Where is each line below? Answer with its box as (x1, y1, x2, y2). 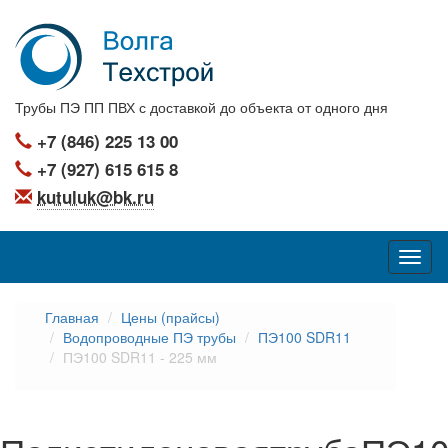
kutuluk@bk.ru (37, 185, 154, 209)
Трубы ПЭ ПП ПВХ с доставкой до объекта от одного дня (15, 97, 388, 117)
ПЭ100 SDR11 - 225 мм (63, 347, 217, 367)
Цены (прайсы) (121, 307, 220, 327)
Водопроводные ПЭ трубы (63, 327, 236, 347)
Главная (45, 307, 99, 327)
